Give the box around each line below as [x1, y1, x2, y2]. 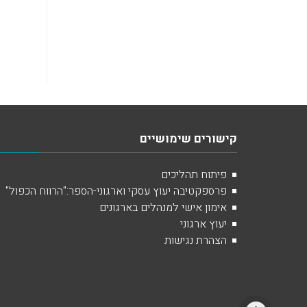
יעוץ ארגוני [180, 216, 227, 232]
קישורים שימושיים [140, 130, 237, 147]
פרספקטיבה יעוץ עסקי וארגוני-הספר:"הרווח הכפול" [5, 183, 227, 199]
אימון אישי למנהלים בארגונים [99, 199, 227, 216]
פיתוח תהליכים [161, 167, 227, 183]
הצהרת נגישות [164, 232, 227, 249]
